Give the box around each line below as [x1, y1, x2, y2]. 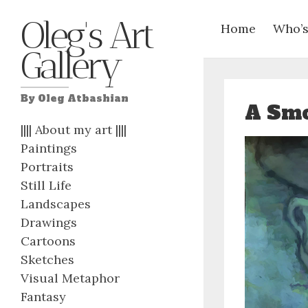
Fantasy [21, 289, 66, 305]
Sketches [21, 252, 74, 267]
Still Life [21, 177, 71, 193]
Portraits [21, 159, 74, 175]
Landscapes [21, 196, 91, 212]
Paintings [21, 140, 77, 156]
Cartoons [21, 233, 76, 249]
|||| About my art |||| [21, 122, 126, 137]
